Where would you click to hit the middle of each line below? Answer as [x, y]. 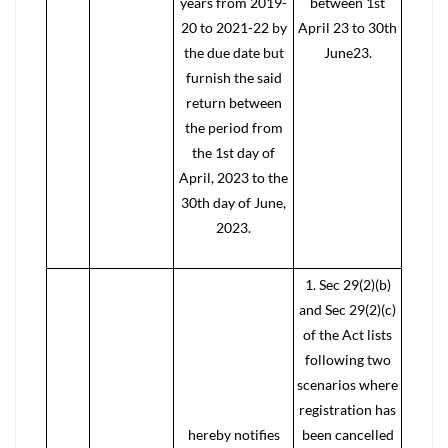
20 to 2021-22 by [233, 27]
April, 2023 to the [233, 177]
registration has [347, 409]
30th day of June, [233, 202]
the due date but [233, 52]
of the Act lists [347, 334]
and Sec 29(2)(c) [347, 309]
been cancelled [347, 434]
